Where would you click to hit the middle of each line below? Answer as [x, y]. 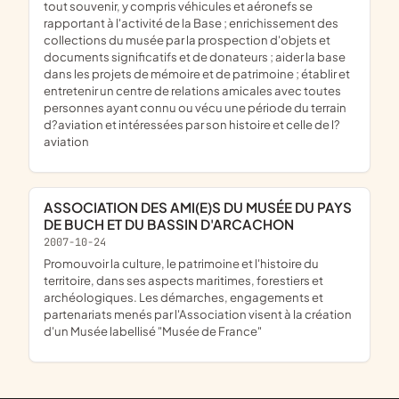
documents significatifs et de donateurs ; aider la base [195, 56]
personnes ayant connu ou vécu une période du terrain [195, 107]
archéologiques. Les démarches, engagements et [183, 297]
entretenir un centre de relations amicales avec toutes [192, 90]
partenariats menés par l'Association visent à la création [198, 313]
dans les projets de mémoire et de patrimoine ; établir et [197, 73]
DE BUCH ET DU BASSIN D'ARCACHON [169, 224]
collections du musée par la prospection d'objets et [187, 39]
